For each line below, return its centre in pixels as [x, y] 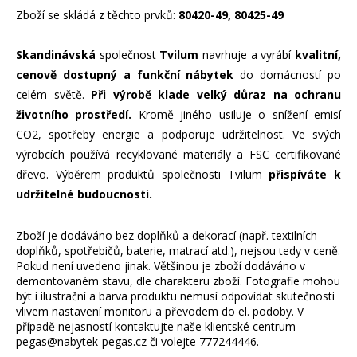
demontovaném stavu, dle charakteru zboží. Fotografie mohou [178, 280]
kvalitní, [318, 54]
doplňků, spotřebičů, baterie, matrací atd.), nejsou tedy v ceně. [178, 250]
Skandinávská [56, 54]
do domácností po [288, 74]
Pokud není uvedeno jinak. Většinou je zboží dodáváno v [161, 265]
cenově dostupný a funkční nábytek [125, 74]
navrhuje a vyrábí [247, 54]
